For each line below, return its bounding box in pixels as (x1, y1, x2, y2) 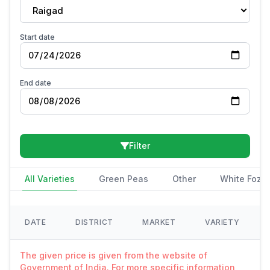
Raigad (33, 4, 63, 16)
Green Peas (99, 174, 148, 184)
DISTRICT (75, 218, 113, 227)
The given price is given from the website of (20, 250, 207, 260)
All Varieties (25, 174, 75, 184)
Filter (128, 140, 150, 151)
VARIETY (205, 218, 240, 227)
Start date (20, 33, 55, 42)
